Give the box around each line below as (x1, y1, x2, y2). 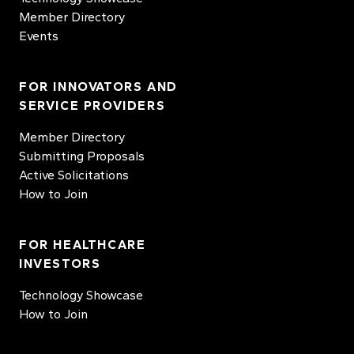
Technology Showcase (19, 288, 143, 303)
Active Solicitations (19, 168, 129, 183)
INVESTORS (19, 256, 101, 271)
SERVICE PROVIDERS (19, 98, 166, 113)
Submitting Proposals (19, 149, 145, 164)
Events (19, 28, 58, 43)
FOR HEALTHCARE (19, 237, 146, 252)
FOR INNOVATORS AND (19, 79, 178, 94)
